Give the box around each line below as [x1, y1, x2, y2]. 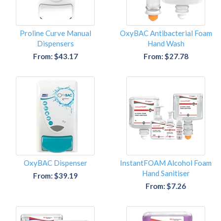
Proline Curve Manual [19, 29, 91, 38]
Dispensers [37, 39, 74, 48]
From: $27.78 [143, 52, 188, 61]
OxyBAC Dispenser [23, 158, 87, 168]
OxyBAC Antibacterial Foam [119, 29, 212, 38]
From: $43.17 [33, 52, 78, 61]
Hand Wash [147, 39, 184, 48]
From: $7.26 [146, 182, 186, 191]
